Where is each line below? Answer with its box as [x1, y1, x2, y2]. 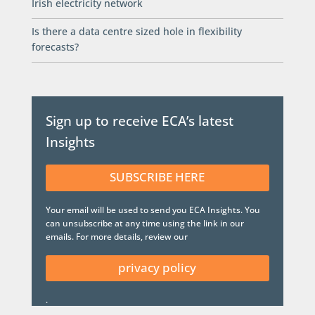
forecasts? [31, 39, 79, 53]
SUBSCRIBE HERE [110, 169, 205, 186]
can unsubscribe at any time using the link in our [45, 217, 244, 229]
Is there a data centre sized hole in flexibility [31, 24, 242, 38]
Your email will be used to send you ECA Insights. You [45, 203, 260, 216]
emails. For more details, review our [45, 230, 188, 243]
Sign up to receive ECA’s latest [45, 112, 233, 131]
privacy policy [118, 259, 197, 276]
